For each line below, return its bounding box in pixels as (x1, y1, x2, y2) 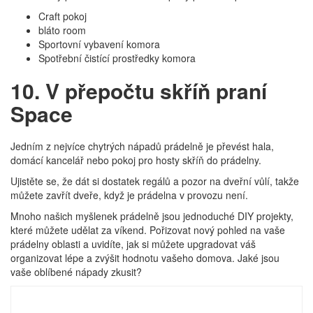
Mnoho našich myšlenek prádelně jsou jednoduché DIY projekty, (10, 209, 293, 223)
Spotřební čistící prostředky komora (38, 51, 196, 65)
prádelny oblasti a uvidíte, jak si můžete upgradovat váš (10, 237, 256, 251)
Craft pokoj (38, 9, 87, 23)
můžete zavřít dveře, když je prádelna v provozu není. (10, 188, 248, 202)
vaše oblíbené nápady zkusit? (10, 265, 142, 279)
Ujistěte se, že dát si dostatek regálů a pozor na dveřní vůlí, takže (10, 174, 299, 188)
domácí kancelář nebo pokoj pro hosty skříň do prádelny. (10, 153, 261, 167)
